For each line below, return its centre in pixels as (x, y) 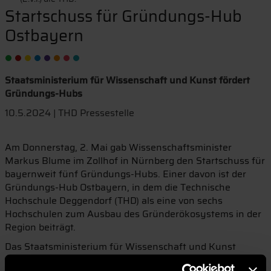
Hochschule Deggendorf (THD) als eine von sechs (113, 201)
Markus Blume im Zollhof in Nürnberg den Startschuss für (135, 161)
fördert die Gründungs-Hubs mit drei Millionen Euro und (130, 260)
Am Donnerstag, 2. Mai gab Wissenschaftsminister (118, 147)
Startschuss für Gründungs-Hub (123, 16)
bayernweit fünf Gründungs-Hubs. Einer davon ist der (125, 174)
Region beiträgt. (40, 227)
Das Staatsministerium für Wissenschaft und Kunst (120, 247)
